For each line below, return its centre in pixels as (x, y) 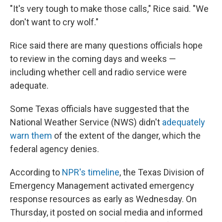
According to (36, 172)
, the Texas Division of (162, 172)
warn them (31, 136)
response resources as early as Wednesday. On (103, 199)
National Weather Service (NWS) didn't (86, 122)
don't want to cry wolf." (54, 22)
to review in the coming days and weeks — (93, 59)
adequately (184, 122)
